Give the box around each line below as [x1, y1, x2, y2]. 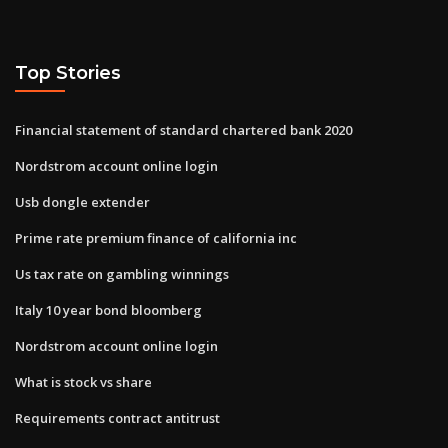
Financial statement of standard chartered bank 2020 [15, 120, 352, 139]
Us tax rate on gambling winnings [15, 264, 229, 283]
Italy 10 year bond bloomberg [15, 300, 202, 319]
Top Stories [15, 62, 121, 84]
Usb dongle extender [15, 192, 150, 211]
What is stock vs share [15, 372, 152, 391]
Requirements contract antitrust [15, 408, 220, 427]
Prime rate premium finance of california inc [15, 228, 297, 247]
